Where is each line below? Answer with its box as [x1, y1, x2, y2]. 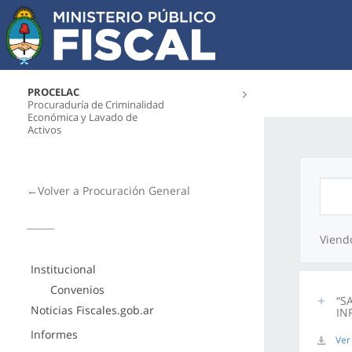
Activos [27, 123, 61, 137]
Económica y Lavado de [27, 110, 137, 124]
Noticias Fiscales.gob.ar [30, 302, 154, 317]
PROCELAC [27, 85, 79, 99]
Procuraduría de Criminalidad [27, 97, 164, 112]
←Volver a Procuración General [26, 183, 190, 198]
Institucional [30, 262, 96, 277]
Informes [30, 327, 78, 342]
